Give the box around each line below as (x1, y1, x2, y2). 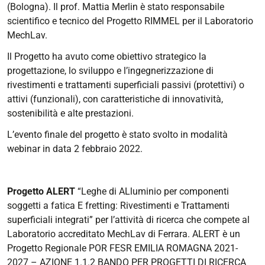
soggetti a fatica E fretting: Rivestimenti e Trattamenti (7, 199, 230, 211)
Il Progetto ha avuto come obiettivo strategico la (7, 50, 206, 62)
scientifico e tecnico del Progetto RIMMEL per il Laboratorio (7, 15, 253, 27)
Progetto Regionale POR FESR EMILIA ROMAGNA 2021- (7, 242, 238, 254)
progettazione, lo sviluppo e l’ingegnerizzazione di (7, 64, 214, 76)
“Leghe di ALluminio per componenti (77, 185, 229, 197)
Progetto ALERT (7, 185, 75, 197)
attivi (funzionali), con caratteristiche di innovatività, (7, 93, 223, 105)
